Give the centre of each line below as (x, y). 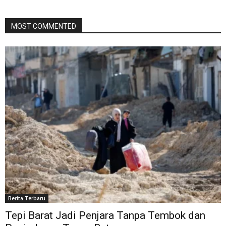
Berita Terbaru (27, 198)
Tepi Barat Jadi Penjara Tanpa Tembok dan (105, 215)
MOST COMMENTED (44, 26)
